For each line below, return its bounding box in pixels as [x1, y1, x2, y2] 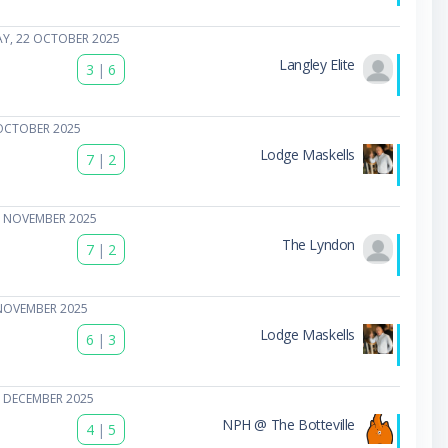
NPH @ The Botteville [221, 414, 355, 434]
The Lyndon [281, 234, 355, 254]
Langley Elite [279, 54, 355, 74]
